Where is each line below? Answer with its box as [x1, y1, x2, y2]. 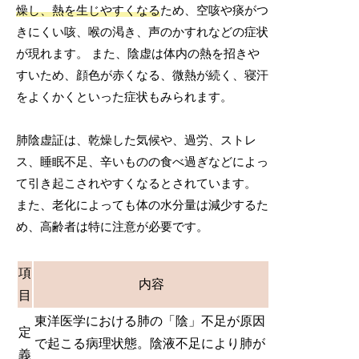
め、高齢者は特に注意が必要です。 [16, 220, 209, 233]
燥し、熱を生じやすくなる [16, 3, 161, 17]
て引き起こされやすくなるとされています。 [16, 176, 257, 190]
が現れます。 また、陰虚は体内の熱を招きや [16, 46, 260, 60]
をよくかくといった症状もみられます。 [16, 90, 233, 103]
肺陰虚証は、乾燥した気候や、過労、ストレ [16, 133, 257, 147]
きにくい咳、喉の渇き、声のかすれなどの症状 [16, 25, 269, 38]
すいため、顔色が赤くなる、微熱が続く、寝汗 [16, 68, 269, 82]
